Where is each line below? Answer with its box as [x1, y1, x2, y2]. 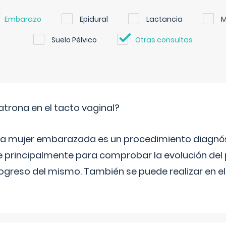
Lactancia [146, 14, 183, 24]
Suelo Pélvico [51, 35, 97, 45]
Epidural [80, 14, 108, 24]
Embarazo [5, 14, 41, 24]
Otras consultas [135, 35, 193, 45]
